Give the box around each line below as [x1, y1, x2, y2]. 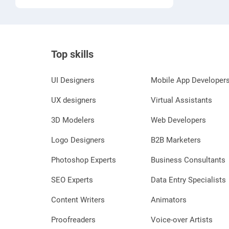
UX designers [51, 96, 96, 105]
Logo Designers [51, 135, 105, 145]
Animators [151, 195, 187, 205]
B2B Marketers [151, 135, 201, 145]
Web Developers [151, 116, 207, 125]
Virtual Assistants [151, 96, 213, 105]
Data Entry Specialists [151, 175, 226, 185]
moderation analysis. [24, 9, 83, 17]
